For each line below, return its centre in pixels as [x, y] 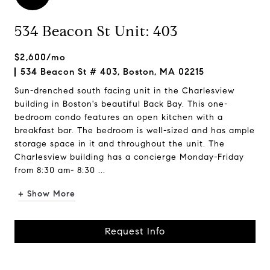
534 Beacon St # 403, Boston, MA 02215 [112, 72]
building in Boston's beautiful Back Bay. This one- [121, 104]
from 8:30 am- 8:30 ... [60, 170]
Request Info [135, 231]
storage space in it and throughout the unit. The [120, 144]
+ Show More [47, 194]
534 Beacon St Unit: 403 [96, 31]
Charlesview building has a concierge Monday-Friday [129, 157]
